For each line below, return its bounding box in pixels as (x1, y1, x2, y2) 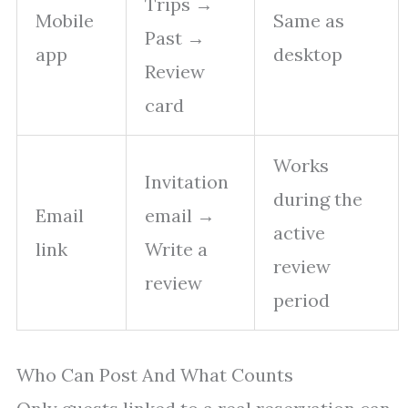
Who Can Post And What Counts (16, 363, 293, 387)
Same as (273, 9, 344, 33)
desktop (273, 43, 342, 66)
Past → (145, 26, 205, 50)
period (273, 289, 330, 312)
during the (273, 188, 362, 211)
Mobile (36, 9, 94, 33)
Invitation (145, 170, 229, 194)
